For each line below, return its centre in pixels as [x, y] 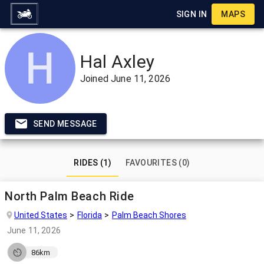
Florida [90, 215]
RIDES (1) [93, 163]
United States [41, 215]
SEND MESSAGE [65, 124]
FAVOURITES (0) [158, 163]
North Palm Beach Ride [70, 196]
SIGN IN [192, 14]
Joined [96, 78]
